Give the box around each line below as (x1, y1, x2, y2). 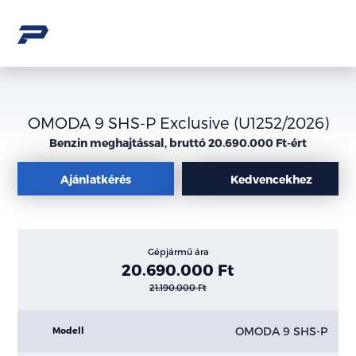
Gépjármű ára (147, 246, 209, 257)
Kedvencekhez (230, 172, 312, 186)
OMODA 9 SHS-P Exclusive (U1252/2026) (27, 113, 329, 132)
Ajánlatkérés (60, 172, 132, 186)
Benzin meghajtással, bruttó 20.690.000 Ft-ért (49, 136, 307, 149)
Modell (52, 325, 84, 336)
